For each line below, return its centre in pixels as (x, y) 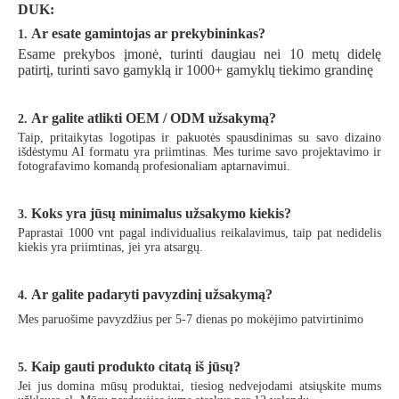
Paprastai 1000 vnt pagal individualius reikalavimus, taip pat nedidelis (199, 232)
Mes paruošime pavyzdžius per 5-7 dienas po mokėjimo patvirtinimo (191, 319)
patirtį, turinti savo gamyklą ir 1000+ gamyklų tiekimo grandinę (195, 69)
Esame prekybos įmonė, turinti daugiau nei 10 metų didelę (199, 53)
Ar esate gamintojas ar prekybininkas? (148, 33)
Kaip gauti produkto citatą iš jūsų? (136, 366)
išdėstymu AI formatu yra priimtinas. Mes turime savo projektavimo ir (199, 151)
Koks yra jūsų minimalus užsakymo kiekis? (161, 213)
